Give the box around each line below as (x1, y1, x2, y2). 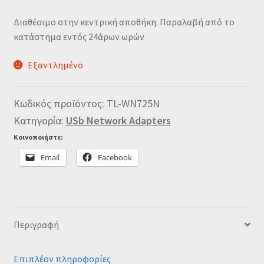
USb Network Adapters (65, 113, 171, 127)
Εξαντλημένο (28, 59, 84, 71)
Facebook (97, 151, 132, 163)
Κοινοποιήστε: (13, 132, 63, 141)
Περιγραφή (13, 218, 59, 230)
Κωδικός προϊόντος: (13, 96, 107, 110)
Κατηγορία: (13, 113, 66, 127)
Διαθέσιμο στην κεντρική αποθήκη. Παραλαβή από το (13, 16, 235, 28)
